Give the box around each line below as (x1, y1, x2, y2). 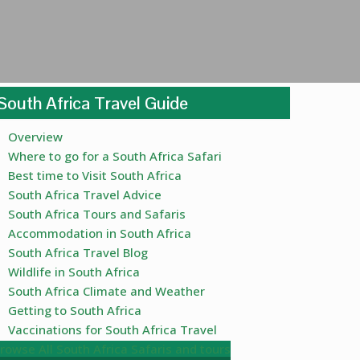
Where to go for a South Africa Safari (8, 148, 222, 165)
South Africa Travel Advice (8, 186, 162, 203)
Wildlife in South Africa (8, 264, 140, 280)
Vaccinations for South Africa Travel (8, 321, 217, 338)
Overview (8, 129, 63, 145)
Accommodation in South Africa (8, 225, 191, 242)
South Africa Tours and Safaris (8, 206, 186, 223)
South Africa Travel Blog (8, 244, 148, 261)
